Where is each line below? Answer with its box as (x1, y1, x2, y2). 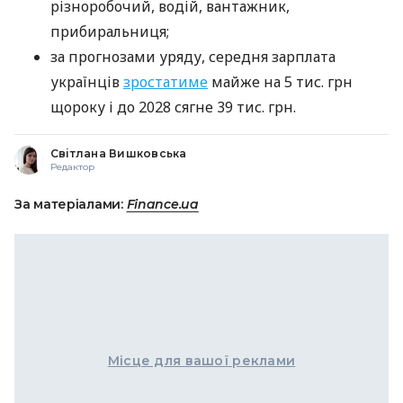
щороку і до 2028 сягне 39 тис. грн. (50, 97, 296, 118)
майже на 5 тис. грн (208, 72, 353, 93)
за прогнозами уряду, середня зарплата (50, 47, 336, 67)
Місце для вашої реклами (107, 353, 296, 370)
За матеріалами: (14, 196, 127, 213)
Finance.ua (126, 196, 199, 213)
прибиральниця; (50, 22, 169, 42)
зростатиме (123, 72, 208, 93)
